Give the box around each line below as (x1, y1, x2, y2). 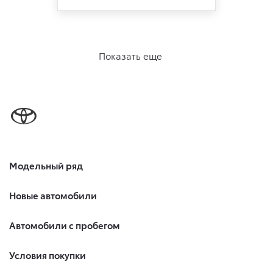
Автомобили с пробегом (9, 218, 120, 232)
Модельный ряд (9, 158, 83, 172)
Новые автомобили (9, 188, 97, 202)
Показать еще (99, 49, 162, 62)
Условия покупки (9, 247, 86, 261)
